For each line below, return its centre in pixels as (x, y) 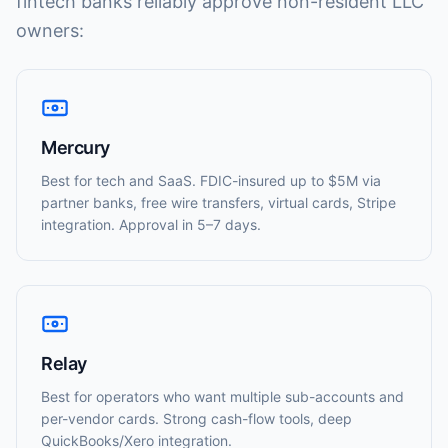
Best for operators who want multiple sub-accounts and (222, 396)
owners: (50, 30)
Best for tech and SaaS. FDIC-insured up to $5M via (211, 180)
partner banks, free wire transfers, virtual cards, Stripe (218, 202)
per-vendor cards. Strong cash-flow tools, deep (196, 418)
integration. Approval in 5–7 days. (151, 224)
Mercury (75, 147)
